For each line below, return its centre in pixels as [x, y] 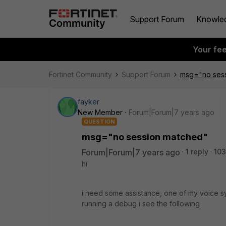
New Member [100, 112]
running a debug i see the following [142, 204]
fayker [89, 102]
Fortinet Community [80, 74]
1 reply [197, 152]
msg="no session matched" [145, 137]
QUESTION [99, 122]
